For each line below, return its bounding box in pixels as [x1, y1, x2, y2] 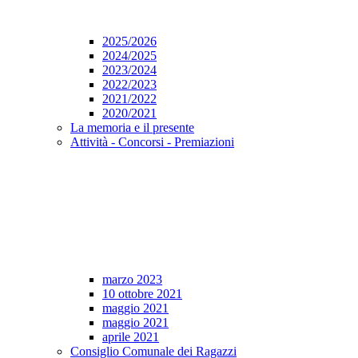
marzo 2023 [102, 272, 162, 287]
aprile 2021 [102, 330, 159, 344]
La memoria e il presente [70, 121, 194, 135]
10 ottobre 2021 [102, 287, 182, 301]
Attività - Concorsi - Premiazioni [70, 135, 234, 149]
